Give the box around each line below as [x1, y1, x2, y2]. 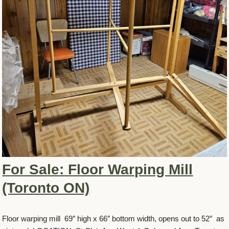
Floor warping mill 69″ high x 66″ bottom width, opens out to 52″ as [2, 214, 225, 223]
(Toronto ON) [2, 180, 90, 196]
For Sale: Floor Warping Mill [2, 162, 193, 178]
